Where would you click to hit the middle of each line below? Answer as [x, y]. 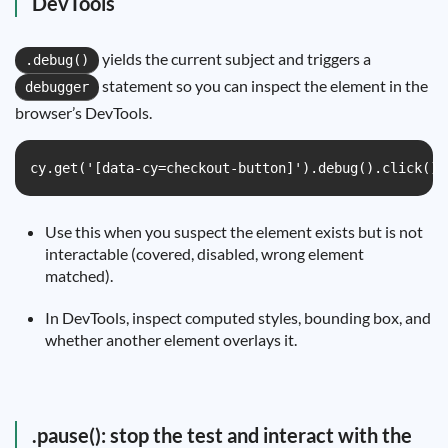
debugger [57, 87]
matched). [79, 275]
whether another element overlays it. [171, 339]
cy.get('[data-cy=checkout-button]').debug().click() [234, 168]
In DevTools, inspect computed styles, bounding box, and [238, 317]
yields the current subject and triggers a [235, 58]
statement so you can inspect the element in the [263, 85]
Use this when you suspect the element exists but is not [234, 231]
